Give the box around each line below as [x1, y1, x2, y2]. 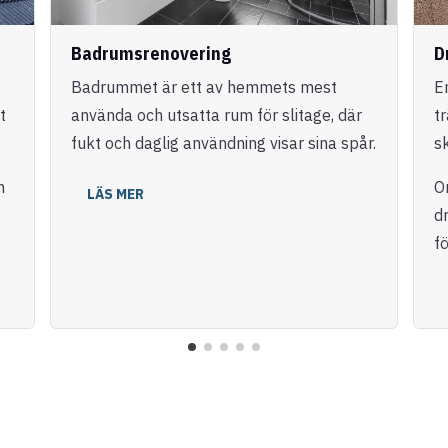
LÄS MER [86, 184, 144, 203]
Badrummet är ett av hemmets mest [70, 76, 337, 97]
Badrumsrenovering [70, 41, 231, 65]
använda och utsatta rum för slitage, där [70, 104, 362, 125]
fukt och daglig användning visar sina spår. [70, 132, 376, 153]
